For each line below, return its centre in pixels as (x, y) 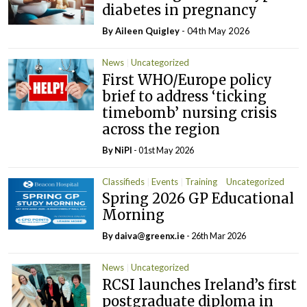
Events (165, 181)
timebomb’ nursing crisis (190, 112)
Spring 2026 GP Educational (198, 198)
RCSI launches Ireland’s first (200, 284)
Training (201, 181)
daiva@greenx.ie (150, 236)
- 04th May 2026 (215, 31)
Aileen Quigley (148, 31)
